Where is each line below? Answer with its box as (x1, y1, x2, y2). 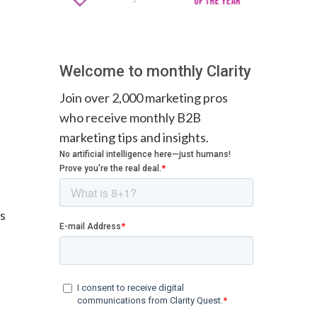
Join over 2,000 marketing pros (59, 89, 229, 105)
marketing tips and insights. (59, 129, 209, 145)
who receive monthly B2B (59, 109, 202, 125)
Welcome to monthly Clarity (59, 62, 252, 80)
